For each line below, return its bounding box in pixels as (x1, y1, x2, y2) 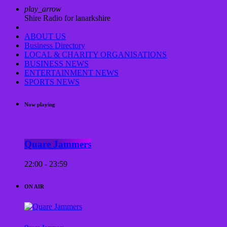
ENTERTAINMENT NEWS (24, 68, 119, 78)
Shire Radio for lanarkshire (24, 14, 110, 23)
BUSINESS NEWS (24, 59, 89, 68)
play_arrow (24, 5, 61, 14)
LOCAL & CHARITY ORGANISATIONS (24, 50, 167, 59)
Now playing (24, 101, 55, 108)
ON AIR (24, 183, 44, 190)
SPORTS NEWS (24, 78, 80, 87)
